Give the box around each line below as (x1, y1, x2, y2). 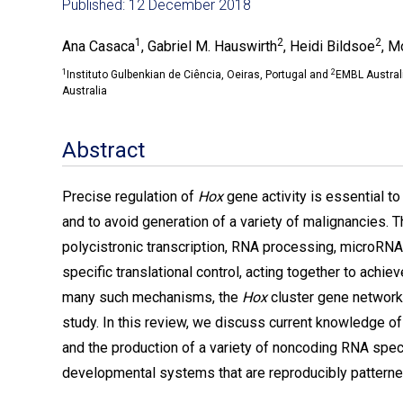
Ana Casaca (62, 38, 135, 55)
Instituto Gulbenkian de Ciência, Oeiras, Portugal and (67, 68, 331, 81)
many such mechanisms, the (62, 289, 242, 306)
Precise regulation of (62, 188, 198, 205)
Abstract (62, 138, 145, 163)
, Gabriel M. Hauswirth (141, 38, 277, 55)
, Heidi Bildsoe (283, 38, 375, 55)
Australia (62, 85, 107, 97)
